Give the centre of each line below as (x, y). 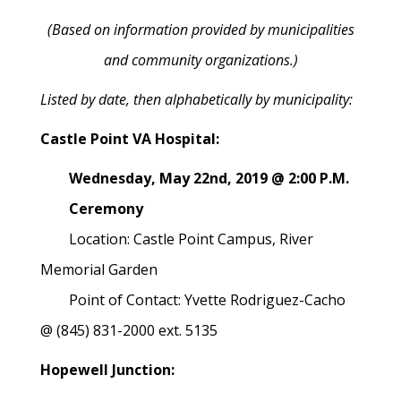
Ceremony (92, 209)
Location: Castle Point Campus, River (177, 239)
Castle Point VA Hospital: (130, 139)
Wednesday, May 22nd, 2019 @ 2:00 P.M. (195, 178)
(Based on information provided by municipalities (200, 30)
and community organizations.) (200, 60)
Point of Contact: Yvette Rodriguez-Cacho (193, 300)
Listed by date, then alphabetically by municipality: (196, 99)
